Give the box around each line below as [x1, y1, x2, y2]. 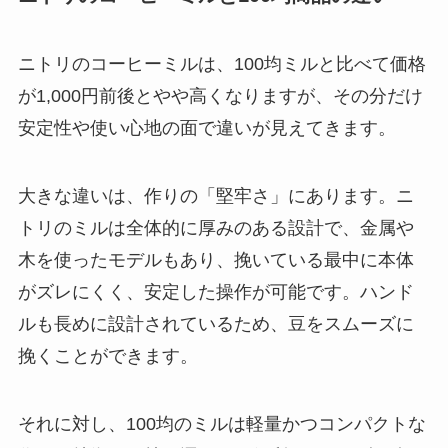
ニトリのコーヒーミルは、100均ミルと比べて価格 [17, 54, 426, 75]
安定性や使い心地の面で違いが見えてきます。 [17, 118, 396, 139]
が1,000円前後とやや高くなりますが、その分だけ [17, 86, 423, 107]
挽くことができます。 [17, 345, 198, 366]
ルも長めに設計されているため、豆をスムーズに [17, 313, 414, 334]
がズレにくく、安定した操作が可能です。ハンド [17, 281, 414, 302]
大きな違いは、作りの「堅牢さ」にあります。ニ [17, 185, 414, 206]
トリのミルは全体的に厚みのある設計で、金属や [17, 217, 414, 238]
